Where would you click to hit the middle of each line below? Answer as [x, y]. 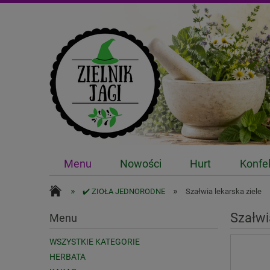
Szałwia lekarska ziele [223, 191]
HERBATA [67, 257]
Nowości [140, 164]
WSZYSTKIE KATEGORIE [95, 242]
